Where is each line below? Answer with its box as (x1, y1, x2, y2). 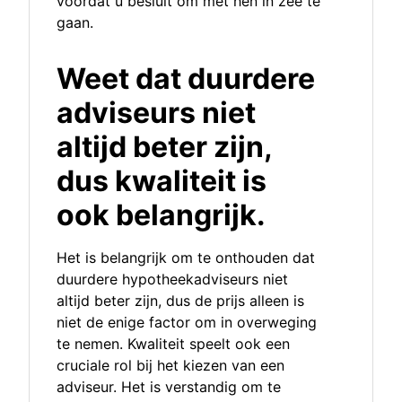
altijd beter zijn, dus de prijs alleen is (57, 292, 304, 310)
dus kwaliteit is (57, 163, 267, 199)
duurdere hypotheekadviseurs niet (57, 270, 288, 289)
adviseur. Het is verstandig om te (57, 378, 281, 397)
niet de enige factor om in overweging (57, 313, 317, 332)
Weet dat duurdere (57, 61, 315, 97)
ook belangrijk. (57, 197, 266, 233)
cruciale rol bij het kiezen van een (57, 356, 284, 375)
